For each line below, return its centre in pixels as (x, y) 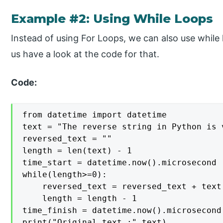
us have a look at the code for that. (85, 54)
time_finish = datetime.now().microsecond (122, 211)
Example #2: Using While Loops (112, 19)
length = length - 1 (80, 199)
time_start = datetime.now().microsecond (120, 163)
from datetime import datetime (95, 115)
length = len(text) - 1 (77, 151)
